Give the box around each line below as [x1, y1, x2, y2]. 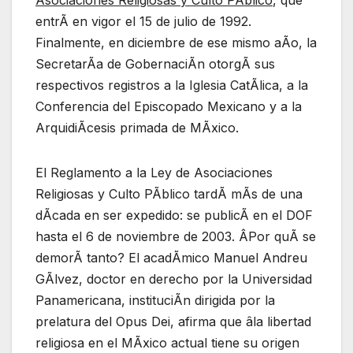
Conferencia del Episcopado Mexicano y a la [35, 98, 302, 114]
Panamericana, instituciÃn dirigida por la [35, 292, 275, 308]
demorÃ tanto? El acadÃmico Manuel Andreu [35, 249, 307, 266]
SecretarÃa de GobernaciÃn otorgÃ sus [35, 55, 275, 72]
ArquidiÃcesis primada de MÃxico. [35, 119, 239, 136]
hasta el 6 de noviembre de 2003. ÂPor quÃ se [35, 228, 316, 244]
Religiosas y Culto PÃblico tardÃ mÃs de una [35, 185, 303, 202]
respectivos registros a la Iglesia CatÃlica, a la [35, 76, 308, 93]
